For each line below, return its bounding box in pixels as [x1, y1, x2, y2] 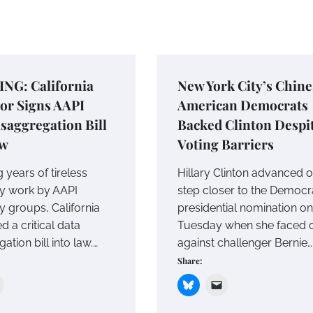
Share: [177, 255, 202, 267]
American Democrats [177, 96, 308, 115]
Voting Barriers [177, 135, 274, 154]
